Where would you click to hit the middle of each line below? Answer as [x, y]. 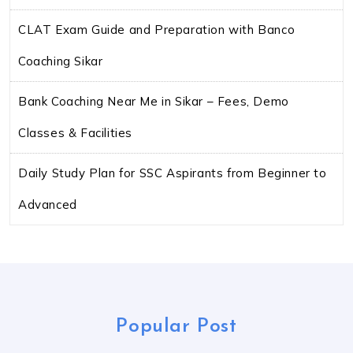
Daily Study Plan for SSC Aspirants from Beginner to [173, 173]
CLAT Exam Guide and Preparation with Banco [157, 29]
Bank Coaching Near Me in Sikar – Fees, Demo [154, 101]
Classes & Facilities [75, 132]
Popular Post [176, 326]
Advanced [48, 204]
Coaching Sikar [61, 61]
